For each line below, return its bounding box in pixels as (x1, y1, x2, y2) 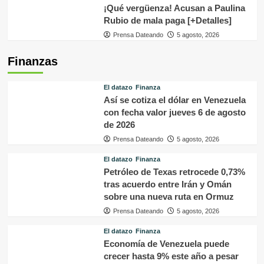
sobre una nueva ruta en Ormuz (103, 192, 234, 202)
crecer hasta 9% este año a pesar (103, 251, 239, 262)
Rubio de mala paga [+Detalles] (103, 15, 232, 26)
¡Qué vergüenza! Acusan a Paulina (103, 3, 245, 14)
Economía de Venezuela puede (103, 239, 229, 249)
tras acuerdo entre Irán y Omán (103, 179, 232, 190)
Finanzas (7, 55, 58, 68)
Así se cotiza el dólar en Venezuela (103, 95, 246, 105)
